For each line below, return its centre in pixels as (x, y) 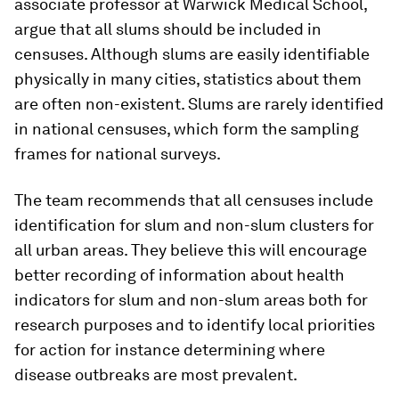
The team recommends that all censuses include (194, 200)
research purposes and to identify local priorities (195, 325)
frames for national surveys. (118, 154)
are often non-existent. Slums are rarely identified (199, 104)
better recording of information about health (179, 275)
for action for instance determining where (170, 350)
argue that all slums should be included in (168, 29)
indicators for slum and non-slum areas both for (191, 300)
